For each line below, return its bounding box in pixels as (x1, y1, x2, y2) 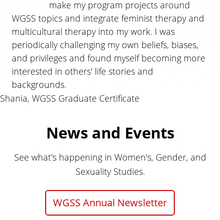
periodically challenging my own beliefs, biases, (12, 38, 198, 51)
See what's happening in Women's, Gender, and (14, 150, 206, 163)
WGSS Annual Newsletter (53, 195, 167, 209)
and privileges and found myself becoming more (12, 51, 205, 64)
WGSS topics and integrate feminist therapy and (12, 11, 204, 24)
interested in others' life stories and (12, 64, 153, 77)
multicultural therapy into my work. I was (12, 25, 175, 37)
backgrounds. (12, 78, 66, 90)
